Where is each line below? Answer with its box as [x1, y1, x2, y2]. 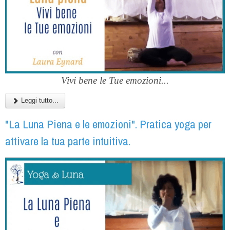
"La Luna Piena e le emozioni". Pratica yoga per [5, 116, 212, 132]
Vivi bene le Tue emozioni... [61, 74, 169, 86]
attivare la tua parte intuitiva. [5, 133, 130, 149]
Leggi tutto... [19, 96, 59, 104]
